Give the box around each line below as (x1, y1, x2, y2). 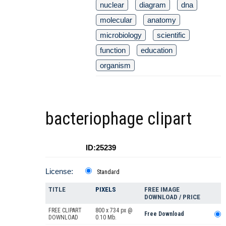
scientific (157, 30, 186, 39)
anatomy (147, 15, 176, 24)
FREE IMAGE (144, 185, 180, 193)
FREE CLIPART (48, 206, 82, 214)
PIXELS (95, 185, 116, 193)
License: (45, 166, 73, 176)
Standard (97, 168, 120, 176)
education (141, 45, 173, 54)
